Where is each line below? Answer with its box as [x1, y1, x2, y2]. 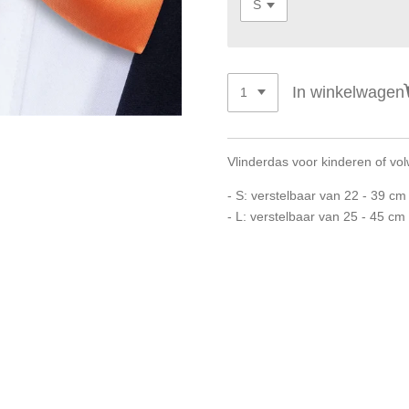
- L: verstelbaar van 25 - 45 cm [227, 209, 405, 225]
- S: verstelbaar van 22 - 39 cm [227, 188, 406, 204]
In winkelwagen [291, 82, 404, 101]
